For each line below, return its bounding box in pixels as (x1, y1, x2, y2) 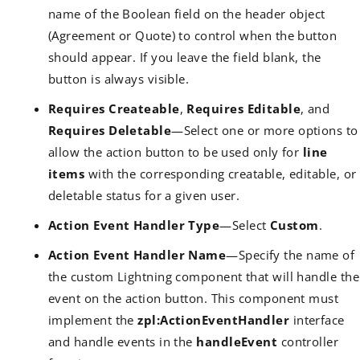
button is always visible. (48, 70, 190, 87)
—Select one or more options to (171, 121, 358, 138)
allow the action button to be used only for (48, 143, 303, 160)
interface (289, 311, 345, 328)
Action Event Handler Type (48, 216, 220, 233)
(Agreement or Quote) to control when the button (48, 27, 337, 43)
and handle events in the (48, 333, 197, 350)
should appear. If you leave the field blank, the (48, 48, 321, 65)
